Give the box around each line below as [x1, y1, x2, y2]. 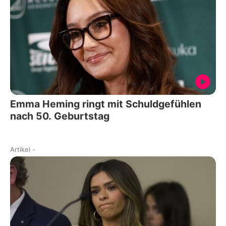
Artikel [10, 145, 30, 153]
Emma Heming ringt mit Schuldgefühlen [10, 97, 201, 110]
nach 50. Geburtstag [10, 109, 109, 122]
